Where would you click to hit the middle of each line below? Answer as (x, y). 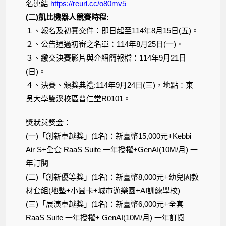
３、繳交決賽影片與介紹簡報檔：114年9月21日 (106, 58)
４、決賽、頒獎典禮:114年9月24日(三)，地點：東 (110, 85)
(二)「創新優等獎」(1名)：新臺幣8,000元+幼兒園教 (112, 177)
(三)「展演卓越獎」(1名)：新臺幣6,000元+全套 (105, 204)
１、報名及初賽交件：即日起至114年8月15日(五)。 (112, 31)
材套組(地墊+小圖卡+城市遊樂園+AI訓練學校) (103, 191)
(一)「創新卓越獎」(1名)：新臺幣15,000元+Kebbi (109, 136)
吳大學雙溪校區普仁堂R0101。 (78, 99)
